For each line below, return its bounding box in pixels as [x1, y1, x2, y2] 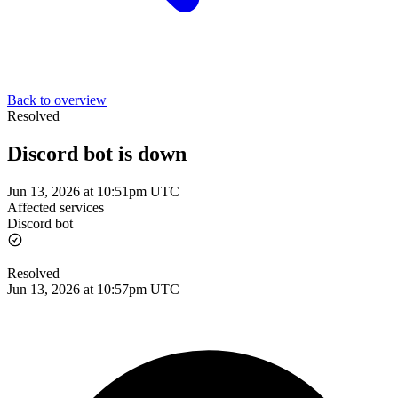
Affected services [7, 199, 104, 215]
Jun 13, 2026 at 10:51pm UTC [7, 183, 179, 199]
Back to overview [7, 92, 107, 107]
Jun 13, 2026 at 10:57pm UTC [7, 281, 179, 297]
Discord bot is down [7, 141, 187, 165]
